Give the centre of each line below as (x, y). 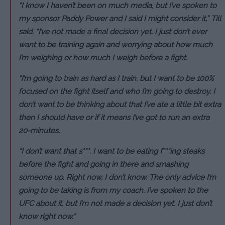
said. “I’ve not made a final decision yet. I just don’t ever (113, 31)
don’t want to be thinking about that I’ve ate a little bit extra (120, 104)
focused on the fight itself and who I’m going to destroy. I (117, 91)
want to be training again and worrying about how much (116, 44)
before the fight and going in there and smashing (103, 164)
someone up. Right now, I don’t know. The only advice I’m (117, 177)
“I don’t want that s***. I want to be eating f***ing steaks (111, 151)
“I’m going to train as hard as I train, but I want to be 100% (116, 78)
